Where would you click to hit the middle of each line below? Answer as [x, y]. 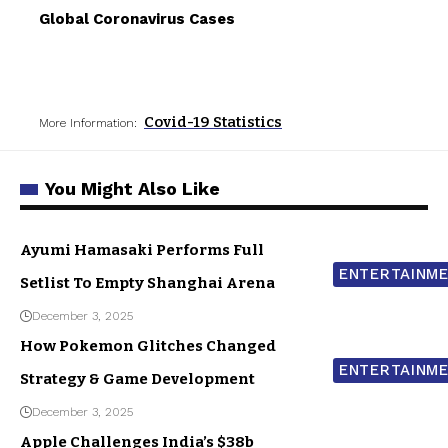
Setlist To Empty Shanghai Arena [147, 282]
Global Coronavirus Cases [137, 18]
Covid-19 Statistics [213, 121]
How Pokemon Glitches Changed [148, 345]
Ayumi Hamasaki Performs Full [142, 249]
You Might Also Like [132, 188]
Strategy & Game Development [137, 378]
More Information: [88, 122]
